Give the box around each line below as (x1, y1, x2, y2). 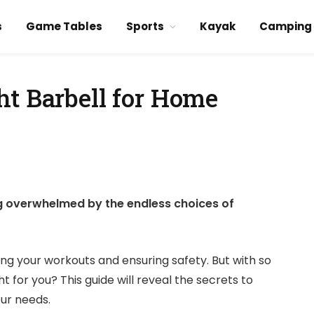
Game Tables (25, 19, 102, 34)
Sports (125, 19, 164, 34)
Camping (259, 19, 312, 34)
